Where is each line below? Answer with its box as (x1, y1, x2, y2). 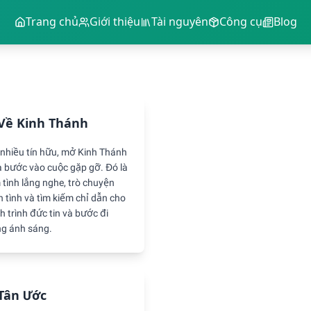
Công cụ (219, 15, 262, 28)
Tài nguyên (151, 15, 208, 28)
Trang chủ (25, 15, 78, 28)
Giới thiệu (89, 15, 140, 28)
